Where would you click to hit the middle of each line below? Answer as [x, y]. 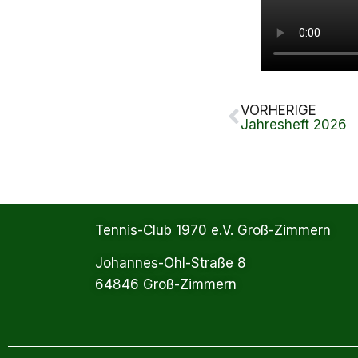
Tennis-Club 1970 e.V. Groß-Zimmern [213, 230]
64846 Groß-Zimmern [166, 285]
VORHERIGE [278, 110]
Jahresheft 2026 [293, 124]
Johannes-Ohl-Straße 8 [171, 263]
